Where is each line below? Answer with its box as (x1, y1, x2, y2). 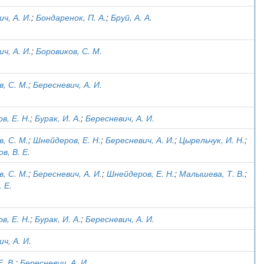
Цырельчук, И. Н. (179, 134, 245, 146)
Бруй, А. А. (111, 11, 152, 23)
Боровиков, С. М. (36, 45, 102, 57)
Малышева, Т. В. (179, 167, 245, 179)
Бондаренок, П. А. (36, 11, 106, 23)
